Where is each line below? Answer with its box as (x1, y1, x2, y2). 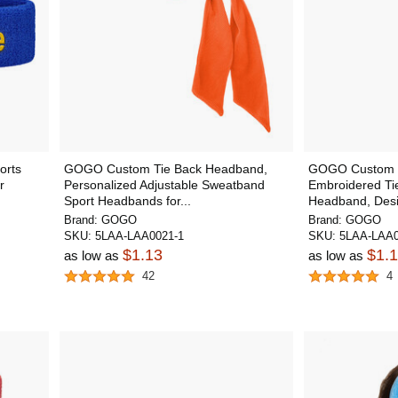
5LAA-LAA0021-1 (94, 229, 184, 243)
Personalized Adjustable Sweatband (63, 178, 265, 192)
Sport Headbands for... (63, 194, 191, 208)
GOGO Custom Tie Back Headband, (63, 162, 267, 176)
